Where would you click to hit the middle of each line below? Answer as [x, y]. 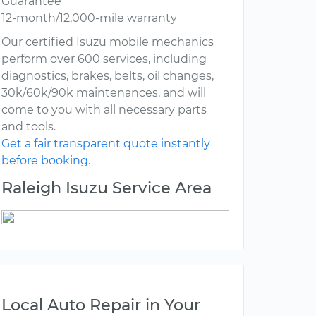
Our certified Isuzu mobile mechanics [108, 42]
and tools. [29, 127]
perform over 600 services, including [104, 59]
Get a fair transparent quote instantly [106, 144]
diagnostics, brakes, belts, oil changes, [108, 76]
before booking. [46, 161]
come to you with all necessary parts [104, 110]
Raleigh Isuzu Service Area [107, 188]
